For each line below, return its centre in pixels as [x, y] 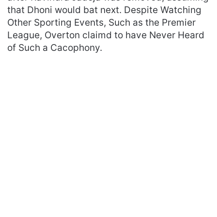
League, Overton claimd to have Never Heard [106, 35]
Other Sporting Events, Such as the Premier [101, 22]
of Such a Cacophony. [55, 47]
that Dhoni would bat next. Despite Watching [104, 10]
